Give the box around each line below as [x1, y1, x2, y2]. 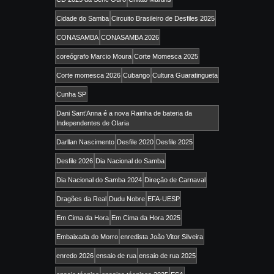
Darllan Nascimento [56, 138, 114, 146]
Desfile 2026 [56, 157, 93, 165]
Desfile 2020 [117, 138, 154, 146]
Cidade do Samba [56, 15, 109, 23]
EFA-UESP [147, 195, 180, 203]
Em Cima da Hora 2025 [111, 214, 180, 222]
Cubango [123, 72, 150, 80]
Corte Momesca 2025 [134, 53, 198, 61]
